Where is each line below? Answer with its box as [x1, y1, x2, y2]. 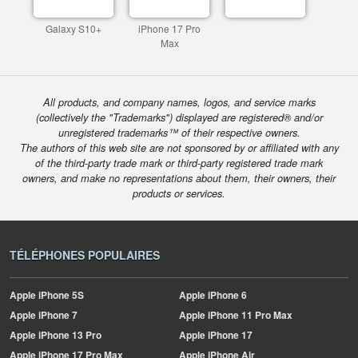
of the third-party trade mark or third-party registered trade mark [35, 156, 323, 170]
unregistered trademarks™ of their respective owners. [58, 125, 300, 140]
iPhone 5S [36, 288, 84, 302]
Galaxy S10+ [46, 22, 101, 35]
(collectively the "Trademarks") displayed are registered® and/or [35, 110, 323, 125]
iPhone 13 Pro [36, 328, 101, 342]
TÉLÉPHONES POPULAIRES [10, 247, 160, 263]
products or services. [133, 186, 225, 201]
